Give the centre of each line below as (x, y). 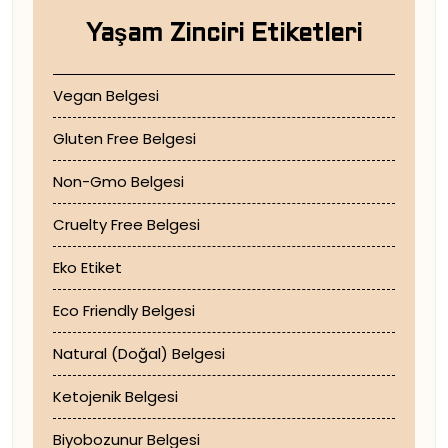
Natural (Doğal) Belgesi (139, 353)
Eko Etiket (87, 267)
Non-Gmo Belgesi (118, 181)
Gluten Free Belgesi (124, 138)
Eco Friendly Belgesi (124, 310)
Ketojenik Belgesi (115, 396)
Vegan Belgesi (106, 95)
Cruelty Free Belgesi (126, 224)
